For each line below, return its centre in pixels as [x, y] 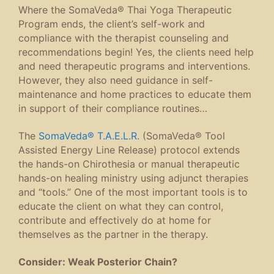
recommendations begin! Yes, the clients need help [136, 52]
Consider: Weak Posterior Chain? [98, 262]
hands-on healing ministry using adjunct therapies [133, 178]
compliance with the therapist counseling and [124, 38]
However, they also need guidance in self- [116, 80]
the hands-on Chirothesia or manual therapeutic [129, 164]
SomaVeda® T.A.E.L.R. [89, 136]
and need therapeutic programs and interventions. [134, 66]
